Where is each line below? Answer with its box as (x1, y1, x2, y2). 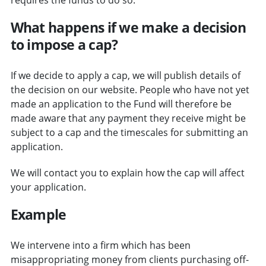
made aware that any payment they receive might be (10, 111, 246, 125)
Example (10, 204, 66, 224)
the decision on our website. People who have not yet (10, 83, 249, 96)
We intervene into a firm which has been (10, 238, 191, 252)
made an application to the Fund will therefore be (10, 97, 232, 110)
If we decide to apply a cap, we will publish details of (10, 68, 240, 82)
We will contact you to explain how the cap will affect (10, 166, 245, 179)
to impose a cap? (10, 34, 118, 54)
